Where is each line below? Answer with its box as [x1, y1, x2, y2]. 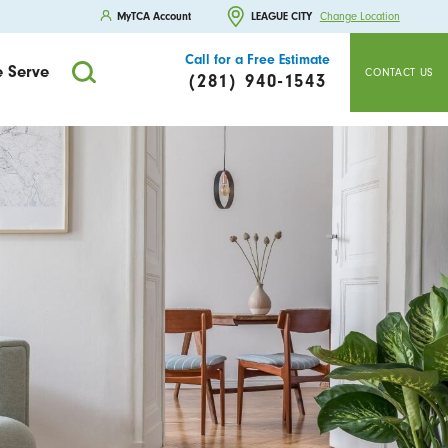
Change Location [319, 10, 400, 24]
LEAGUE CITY [251, 9, 313, 23]
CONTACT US [365, 65, 434, 79]
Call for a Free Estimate [184, 52, 330, 68]
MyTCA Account [117, 9, 192, 23]
